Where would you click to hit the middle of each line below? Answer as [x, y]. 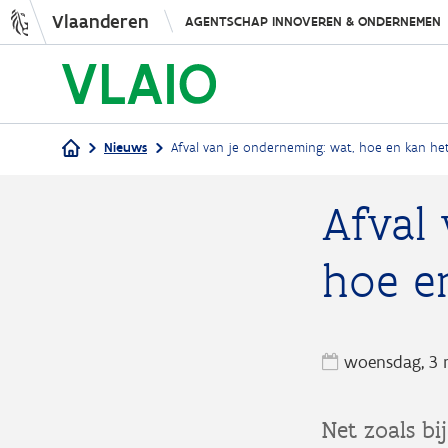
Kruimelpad [144, 203]
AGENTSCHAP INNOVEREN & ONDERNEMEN [312, 21]
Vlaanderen [100, 21]
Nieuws [125, 147]
